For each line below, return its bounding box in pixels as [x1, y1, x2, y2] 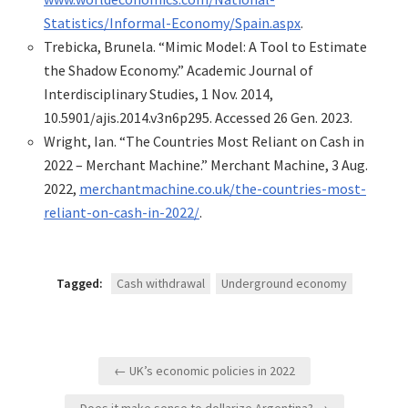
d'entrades [32, 375, 136, 404]
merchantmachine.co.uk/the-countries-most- [79, 179, 366, 199]
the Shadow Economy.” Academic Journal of [44, 61, 313, 80]
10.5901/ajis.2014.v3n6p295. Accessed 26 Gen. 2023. [44, 108, 352, 127]
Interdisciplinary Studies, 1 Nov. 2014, [44, 85, 273, 104]
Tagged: [56, 275, 106, 292]
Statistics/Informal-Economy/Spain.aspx [44, 14, 301, 33]
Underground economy [220, 275, 347, 292]
